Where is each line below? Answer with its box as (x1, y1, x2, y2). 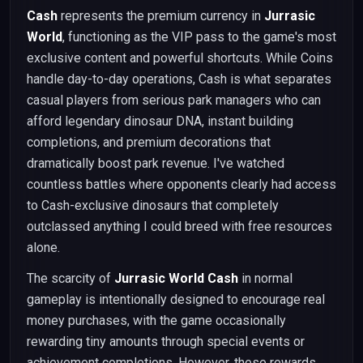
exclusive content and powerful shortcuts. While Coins (27, 50, 333, 66)
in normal (238, 271, 293, 286)
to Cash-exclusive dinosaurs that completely (27, 198, 279, 213)
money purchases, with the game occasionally (27, 313, 286, 328)
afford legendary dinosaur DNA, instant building (27, 113, 293, 129)
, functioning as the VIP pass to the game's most (62, 29, 336, 45)
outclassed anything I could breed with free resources (27, 219, 332, 234)
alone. (27, 240, 60, 255)
